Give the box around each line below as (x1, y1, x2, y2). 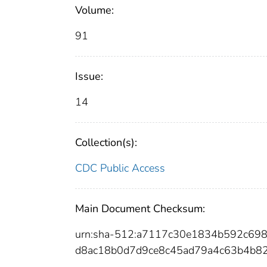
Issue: (75, 69, 103, 84)
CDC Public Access (75, 161, 165, 176)
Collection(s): (75, 135, 137, 150)
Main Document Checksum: (75, 201, 205, 216)
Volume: (75, 3, 114, 18)
